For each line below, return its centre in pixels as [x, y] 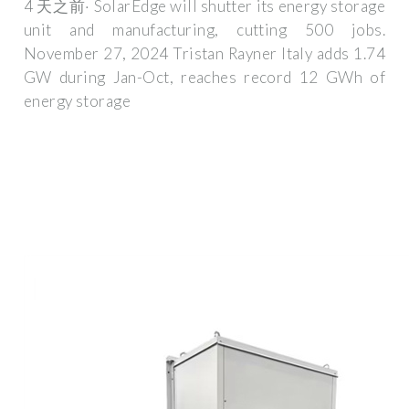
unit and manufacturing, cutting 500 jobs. [204, 30]
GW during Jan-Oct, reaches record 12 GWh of [204, 78]
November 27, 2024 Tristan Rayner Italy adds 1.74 [204, 54]
